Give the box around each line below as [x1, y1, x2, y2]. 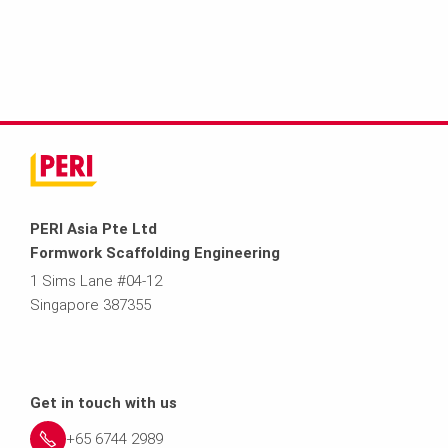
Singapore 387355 [30, 295, 151, 314]
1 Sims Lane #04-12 [30, 271, 162, 290]
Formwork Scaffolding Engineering [30, 243, 280, 262]
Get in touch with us [30, 393, 177, 412]
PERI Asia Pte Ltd [30, 219, 157, 238]
